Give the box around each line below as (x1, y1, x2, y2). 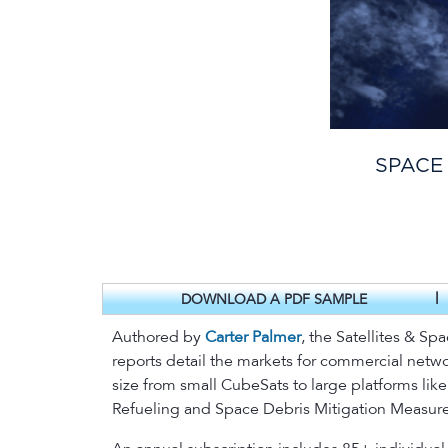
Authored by (112, 327, 205, 347)
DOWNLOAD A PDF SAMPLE (181, 291, 367, 308)
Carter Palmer (205, 327, 301, 347)
